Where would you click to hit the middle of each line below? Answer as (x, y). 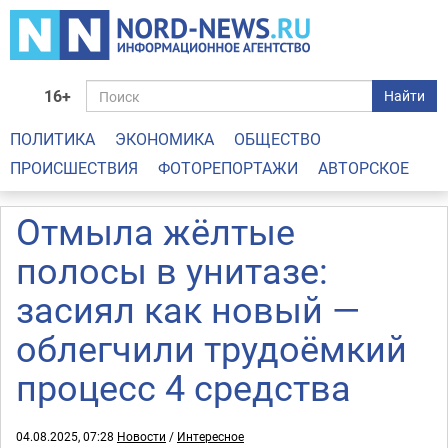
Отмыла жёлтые (155, 231)
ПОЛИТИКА (52, 139)
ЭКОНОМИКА (164, 139)
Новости (141, 436)
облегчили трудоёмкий (211, 348)
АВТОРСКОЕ (363, 168)
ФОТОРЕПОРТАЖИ (228, 168)
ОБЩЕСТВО (277, 139)
